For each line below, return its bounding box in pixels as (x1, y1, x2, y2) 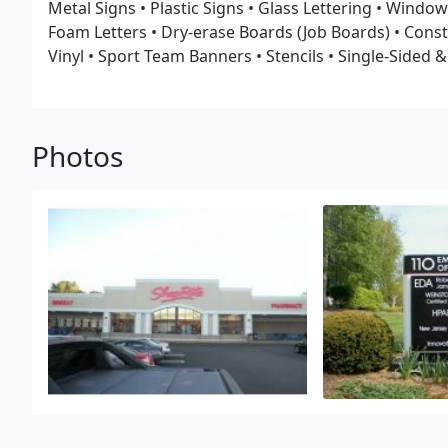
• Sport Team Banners (84, 45, 252, 67)
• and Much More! (281, 69, 420, 91)
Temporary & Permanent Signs (48, 69, 281, 91)
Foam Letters (48, 21, 147, 43)
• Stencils (252, 45, 324, 67)
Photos (32, 137, 123, 175)
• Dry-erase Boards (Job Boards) (147, 21, 394, 43)
